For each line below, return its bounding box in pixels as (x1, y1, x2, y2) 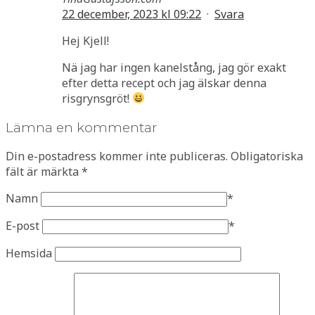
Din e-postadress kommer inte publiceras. (6, 148, 228, 165)
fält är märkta (6, 164, 82, 180)
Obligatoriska (231, 148, 303, 165)
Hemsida (6, 245, 52, 262)
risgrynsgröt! (62, 90, 132, 106)
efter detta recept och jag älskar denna (62, 75, 266, 91)
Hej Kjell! (62, 32, 109, 49)
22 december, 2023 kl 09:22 (62, 6, 201, 22)
